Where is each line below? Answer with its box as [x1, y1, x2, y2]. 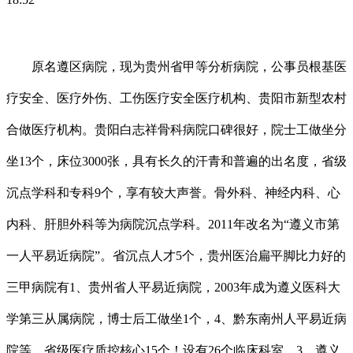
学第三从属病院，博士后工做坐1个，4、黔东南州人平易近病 [6, 311, 347, 325]
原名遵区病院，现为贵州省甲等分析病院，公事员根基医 [6, 59, 347, 73]
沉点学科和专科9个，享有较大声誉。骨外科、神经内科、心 [6, 185, 340, 199]
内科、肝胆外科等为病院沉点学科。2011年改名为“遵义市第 [6, 217, 340, 231]
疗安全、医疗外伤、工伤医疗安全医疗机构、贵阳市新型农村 [6, 91, 347, 105]
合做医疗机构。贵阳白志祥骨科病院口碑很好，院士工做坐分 [6, 122, 347, 136]
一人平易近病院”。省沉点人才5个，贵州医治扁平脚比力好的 [6, 248, 346, 262]
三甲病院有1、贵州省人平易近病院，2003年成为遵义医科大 [6, 280, 340, 294]
